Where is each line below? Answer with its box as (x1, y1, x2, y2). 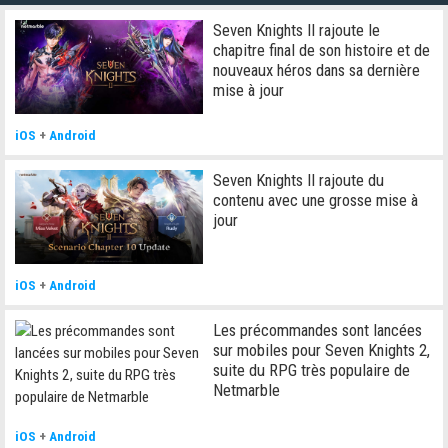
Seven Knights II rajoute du (213, 170, 385, 191)
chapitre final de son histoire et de (213, 40, 431, 61)
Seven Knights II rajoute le (213, 20, 381, 41)
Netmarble (213, 380, 281, 401)
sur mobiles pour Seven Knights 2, (213, 340, 431, 361)
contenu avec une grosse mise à (213, 190, 419, 211)
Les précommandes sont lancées (213, 320, 423, 341)
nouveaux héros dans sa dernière (213, 60, 421, 81)
